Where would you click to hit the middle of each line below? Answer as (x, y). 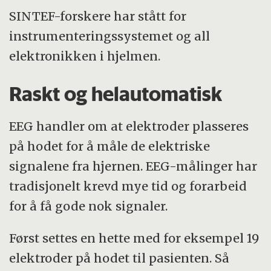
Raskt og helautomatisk (116, 93)
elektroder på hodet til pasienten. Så (119, 258)
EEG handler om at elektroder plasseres (129, 126)
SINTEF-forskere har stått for (98, 16)
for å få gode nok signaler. (89, 206)
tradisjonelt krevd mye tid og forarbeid (128, 186)
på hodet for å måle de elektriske (110, 146)
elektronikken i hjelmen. (85, 56)
